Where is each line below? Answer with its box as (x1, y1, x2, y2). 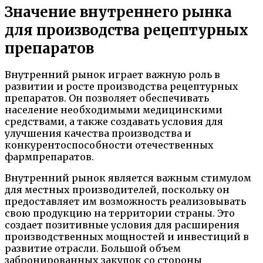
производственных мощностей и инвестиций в (5, 231, 249, 243)
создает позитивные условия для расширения (5, 219, 240, 231)
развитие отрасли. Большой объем (5, 242, 181, 255)
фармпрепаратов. (5, 151, 94, 163)
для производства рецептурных (5, 21, 248, 39)
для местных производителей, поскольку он (5, 184, 230, 196)
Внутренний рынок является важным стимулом (5, 172, 251, 184)
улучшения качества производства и (5, 127, 191, 140)
